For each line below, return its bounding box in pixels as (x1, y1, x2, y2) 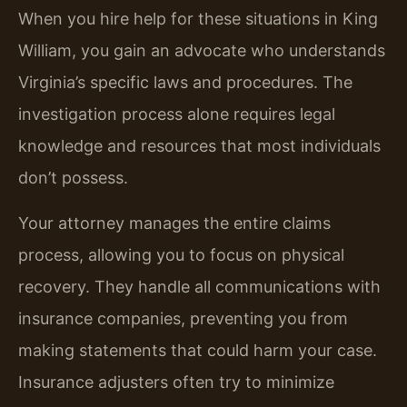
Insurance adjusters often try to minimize (18, 372, 334, 392)
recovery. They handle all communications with (18, 276, 381, 296)
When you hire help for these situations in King (18, 9, 378, 29)
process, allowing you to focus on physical (18, 244, 344, 264)
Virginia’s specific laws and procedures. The (18, 73, 352, 93)
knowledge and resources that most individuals (18, 136, 381, 156)
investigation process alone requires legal (18, 104, 335, 124)
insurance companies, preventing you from (18, 308, 348, 328)
